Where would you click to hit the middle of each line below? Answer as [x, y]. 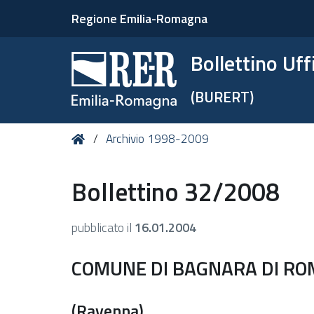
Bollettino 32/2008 [176, 192]
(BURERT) [223, 97]
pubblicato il [103, 227]
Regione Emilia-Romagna [139, 19]
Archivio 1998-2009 [158, 139]
